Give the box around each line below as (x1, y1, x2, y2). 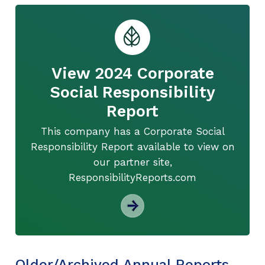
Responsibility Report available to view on (30, 140, 235, 153)
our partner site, (93, 156, 172, 168)
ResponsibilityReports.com (69, 171, 196, 183)
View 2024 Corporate (51, 63, 214, 83)
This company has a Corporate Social (40, 125, 225, 137)
